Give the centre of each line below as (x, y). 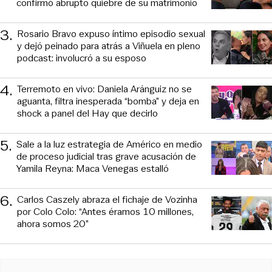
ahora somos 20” (53, 223)
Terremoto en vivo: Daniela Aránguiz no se (104, 89)
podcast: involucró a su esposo (82, 58)
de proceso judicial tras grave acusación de (106, 156)
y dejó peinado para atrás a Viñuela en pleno (109, 46)
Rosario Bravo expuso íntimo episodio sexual (111, 33)
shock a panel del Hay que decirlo (87, 113)
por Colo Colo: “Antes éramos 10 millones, (105, 211)
